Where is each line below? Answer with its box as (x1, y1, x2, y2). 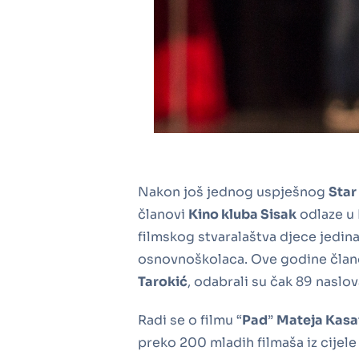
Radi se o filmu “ (138, 311, 242, 329)
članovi (138, 205, 188, 223)
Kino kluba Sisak (188, 205, 296, 223)
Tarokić (138, 272, 188, 290)
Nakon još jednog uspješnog (138, 183, 329, 200)
